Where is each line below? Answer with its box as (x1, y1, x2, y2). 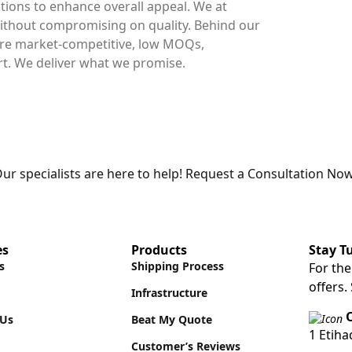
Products (131, 241, 187, 259)
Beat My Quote (131, 312, 212, 328)
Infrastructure (131, 285, 207, 301)
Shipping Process (131, 258, 224, 274)
